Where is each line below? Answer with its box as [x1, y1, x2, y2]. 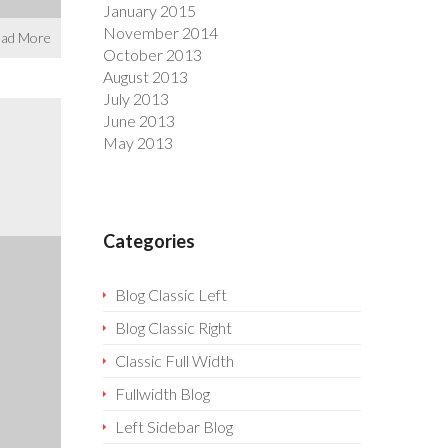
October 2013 [102, 45, 202, 64]
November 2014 [102, 23, 218, 42]
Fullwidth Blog [114, 384, 210, 403]
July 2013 [102, 89, 169, 108]
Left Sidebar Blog [114, 417, 233, 436]
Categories [102, 230, 195, 252]
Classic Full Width [114, 351, 234, 370]
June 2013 [102, 111, 175, 130]
